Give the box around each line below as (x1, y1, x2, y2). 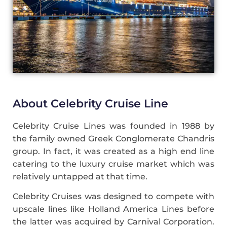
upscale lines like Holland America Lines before (13, 204, 214, 214)
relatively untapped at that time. (13, 172, 149, 182)
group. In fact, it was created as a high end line (13, 146, 214, 157)
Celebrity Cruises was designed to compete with (13, 192, 214, 202)
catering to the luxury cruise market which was (13, 159, 214, 169)
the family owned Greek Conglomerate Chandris (13, 134, 214, 144)
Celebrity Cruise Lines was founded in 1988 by (13, 121, 214, 131)
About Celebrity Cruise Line (13, 97, 168, 111)
